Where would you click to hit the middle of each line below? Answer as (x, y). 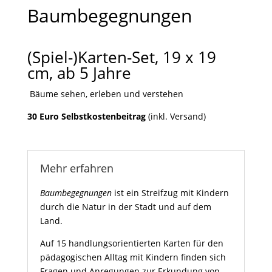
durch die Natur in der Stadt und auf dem (125, 207)
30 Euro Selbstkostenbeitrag (86, 116)
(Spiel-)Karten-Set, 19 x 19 (121, 57)
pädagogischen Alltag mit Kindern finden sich (133, 257)
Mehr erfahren (76, 168)
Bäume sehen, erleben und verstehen (105, 94)
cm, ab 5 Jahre (79, 73)
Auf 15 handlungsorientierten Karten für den (131, 243)
